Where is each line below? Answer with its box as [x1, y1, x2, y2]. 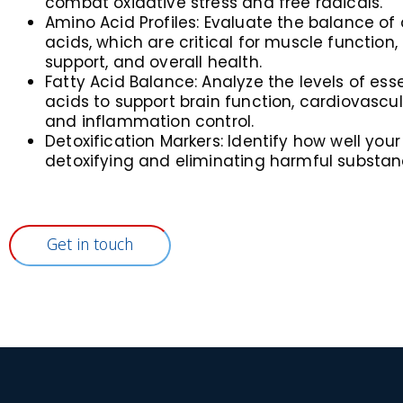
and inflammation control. [45, 110, 255, 132]
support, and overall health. [45, 50, 262, 73]
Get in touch [47, 233, 134, 256]
